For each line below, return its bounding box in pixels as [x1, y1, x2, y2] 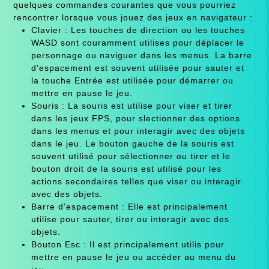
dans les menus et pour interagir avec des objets [31, 125, 245, 136]
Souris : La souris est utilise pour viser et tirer [31, 100, 232, 110]
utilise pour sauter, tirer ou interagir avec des [31, 214, 229, 224]
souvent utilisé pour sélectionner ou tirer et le [31, 151, 231, 161]
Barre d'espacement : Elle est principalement [31, 201, 228, 211]
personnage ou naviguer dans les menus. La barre [31, 50, 252, 60]
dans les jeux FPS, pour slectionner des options [31, 113, 240, 123]
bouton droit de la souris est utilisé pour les [31, 163, 222, 174]
